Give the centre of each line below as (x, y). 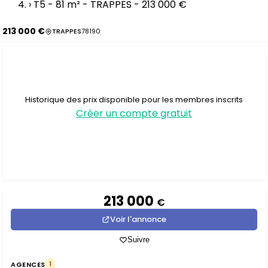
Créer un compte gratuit (134, 113)
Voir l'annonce (138, 219)
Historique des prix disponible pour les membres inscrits (134, 99)
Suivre (138, 240)
